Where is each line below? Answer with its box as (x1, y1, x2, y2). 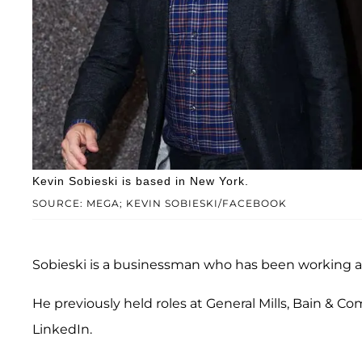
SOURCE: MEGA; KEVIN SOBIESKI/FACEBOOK (32, 196, 287, 209)
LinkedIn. (32, 321, 92, 337)
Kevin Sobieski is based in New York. (32, 174, 249, 187)
